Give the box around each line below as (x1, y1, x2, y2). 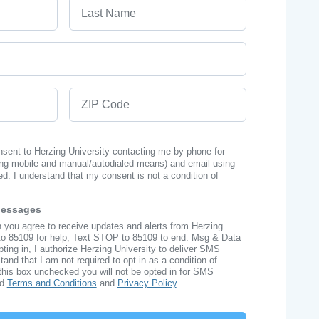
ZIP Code (68, 89, 117, 101)
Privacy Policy (117, 278, 177, 288)
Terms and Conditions (6, 278, 97, 288)
